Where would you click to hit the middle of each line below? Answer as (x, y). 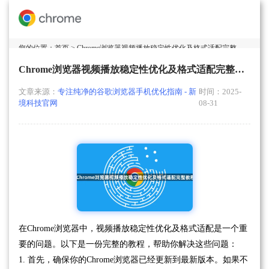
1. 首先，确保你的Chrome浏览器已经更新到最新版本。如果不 (133, 259)
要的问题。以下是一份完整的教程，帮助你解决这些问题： (128, 244)
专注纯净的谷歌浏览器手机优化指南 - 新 (127, 92)
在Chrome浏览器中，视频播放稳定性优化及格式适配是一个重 (133, 228)
